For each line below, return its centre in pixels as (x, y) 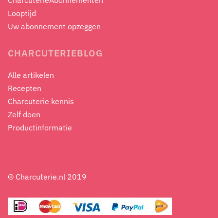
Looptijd (22, 13)
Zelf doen (24, 115)
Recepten (25, 88)
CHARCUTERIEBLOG (55, 53)
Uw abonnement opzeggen (54, 27)
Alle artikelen (31, 75)
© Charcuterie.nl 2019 (47, 177)
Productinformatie (40, 128)
